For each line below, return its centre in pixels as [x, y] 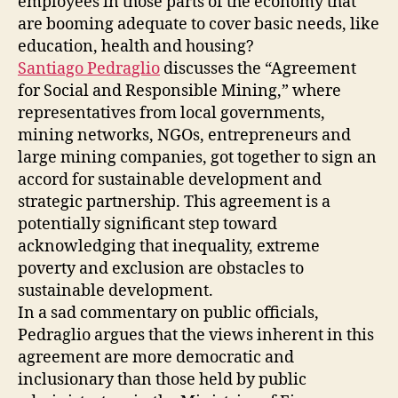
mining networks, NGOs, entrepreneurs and [184, 135]
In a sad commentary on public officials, [168, 313]
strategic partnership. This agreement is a [174, 202]
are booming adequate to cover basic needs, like [199, 24]
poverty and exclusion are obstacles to [161, 268]
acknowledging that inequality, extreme [169, 246]
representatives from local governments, [171, 113]
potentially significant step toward [147, 224]
